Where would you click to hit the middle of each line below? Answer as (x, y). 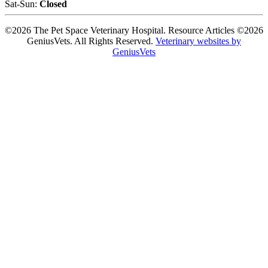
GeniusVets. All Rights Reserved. (91, 41)
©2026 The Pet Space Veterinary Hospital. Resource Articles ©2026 (134, 31)
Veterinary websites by (198, 41)
